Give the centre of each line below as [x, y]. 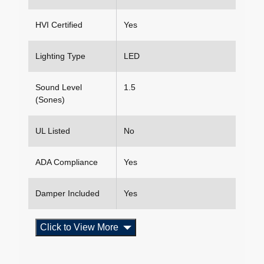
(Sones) [50, 100]
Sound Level [59, 88]
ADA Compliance [67, 162]
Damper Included [67, 194]
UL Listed [53, 131]
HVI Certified [59, 25]
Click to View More [79, 227]
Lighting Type [60, 56]
